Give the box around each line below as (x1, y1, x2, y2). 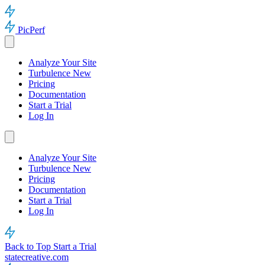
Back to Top (5, 241, 53, 251)
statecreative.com (5, 252, 69, 262)
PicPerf (18, 25, 45, 35)
